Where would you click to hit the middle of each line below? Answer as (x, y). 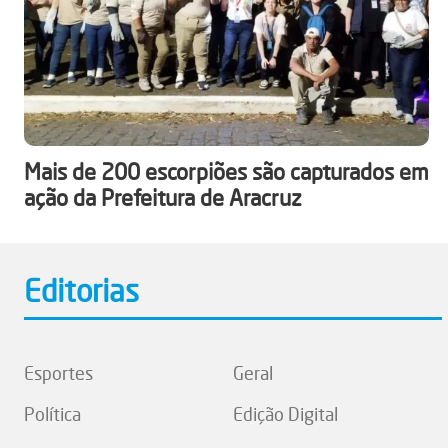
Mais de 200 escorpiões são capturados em (226, 171)
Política (52, 413)
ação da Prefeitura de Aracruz (163, 197)
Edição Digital (286, 413)
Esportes (58, 372)
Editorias (81, 290)
